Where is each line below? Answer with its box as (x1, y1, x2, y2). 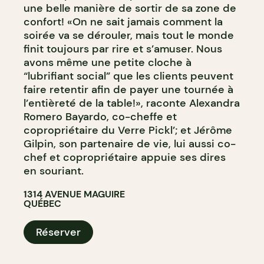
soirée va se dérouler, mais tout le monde (24, 28, 234, 42)
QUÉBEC (24, 197, 61, 210)
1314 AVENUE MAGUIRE (24, 187, 125, 200)
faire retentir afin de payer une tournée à (24, 82, 233, 97)
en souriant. (24, 163, 84, 178)
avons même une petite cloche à (24, 55, 192, 70)
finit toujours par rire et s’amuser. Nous (24, 41, 222, 56)
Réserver (36, 225, 81, 239)
